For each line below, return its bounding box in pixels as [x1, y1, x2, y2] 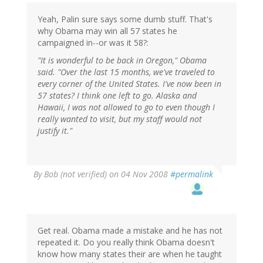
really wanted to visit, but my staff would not [38, 113, 202, 125]
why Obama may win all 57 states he [38, 25, 177, 37]
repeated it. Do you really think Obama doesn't [38, 237, 215, 248]
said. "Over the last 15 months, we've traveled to [38, 66, 215, 78]
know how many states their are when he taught [38, 248, 222, 260]
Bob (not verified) [44, 168, 107, 180]
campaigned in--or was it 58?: [38, 37, 149, 49]
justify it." [38, 125, 72, 137]
